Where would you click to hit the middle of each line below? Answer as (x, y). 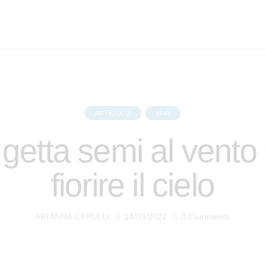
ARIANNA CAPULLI (72, 217)
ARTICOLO (113, 113)
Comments (209, 217)
